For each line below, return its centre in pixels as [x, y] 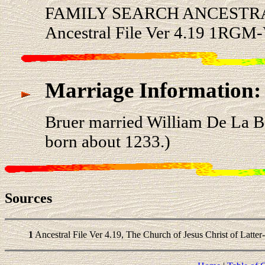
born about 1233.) [107, 141]
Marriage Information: [153, 90]
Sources [28, 198]
